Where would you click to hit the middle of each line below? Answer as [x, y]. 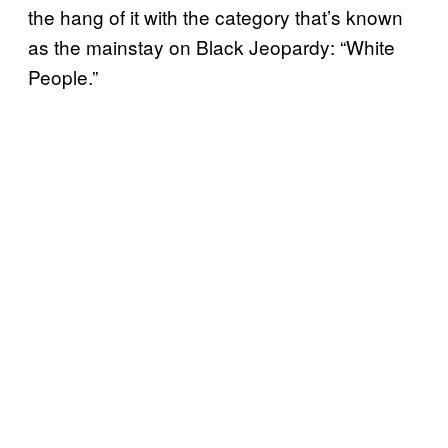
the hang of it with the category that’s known [215, 16]
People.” [63, 76]
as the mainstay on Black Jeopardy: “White [211, 46]
